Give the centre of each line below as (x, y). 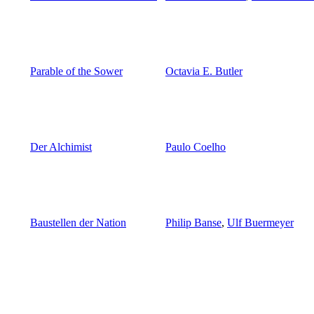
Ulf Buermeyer (260, 223)
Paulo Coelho (196, 147)
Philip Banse (193, 223)
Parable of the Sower (76, 71)
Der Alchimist (61, 147)
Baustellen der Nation (78, 223)
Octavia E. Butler (204, 71)
